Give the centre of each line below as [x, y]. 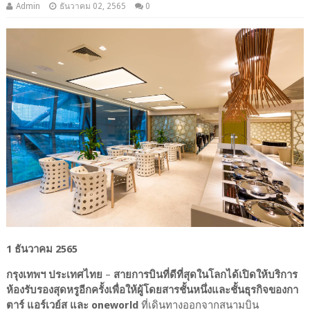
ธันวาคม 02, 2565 [92, 6]
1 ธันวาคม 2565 [42, 249]
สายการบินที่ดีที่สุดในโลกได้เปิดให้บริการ [205, 274]
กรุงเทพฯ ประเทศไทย [55, 274]
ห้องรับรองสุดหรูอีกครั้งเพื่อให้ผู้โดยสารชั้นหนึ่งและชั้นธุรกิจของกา [152, 290]
